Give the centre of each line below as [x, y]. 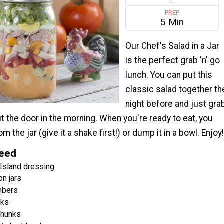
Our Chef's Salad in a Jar [172, 46]
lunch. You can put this [169, 75]
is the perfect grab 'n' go [172, 61]
